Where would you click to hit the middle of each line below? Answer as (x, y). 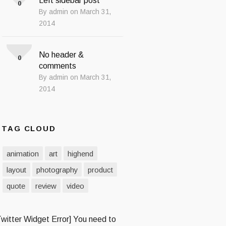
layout (17, 170)
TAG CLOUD (29, 129)
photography (57, 170)
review (46, 186)
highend (81, 154)
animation (23, 154)
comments (58, 66)
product (101, 170)
